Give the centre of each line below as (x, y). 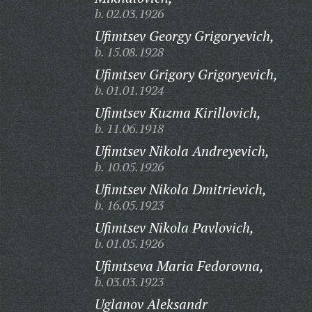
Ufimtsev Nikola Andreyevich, (182, 151)
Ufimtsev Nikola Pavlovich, (174, 227)
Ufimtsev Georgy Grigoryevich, (184, 36)
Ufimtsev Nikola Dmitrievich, (180, 189)
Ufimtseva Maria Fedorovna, (179, 266)
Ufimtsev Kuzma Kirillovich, (178, 112)
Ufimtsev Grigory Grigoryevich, (186, 74)
